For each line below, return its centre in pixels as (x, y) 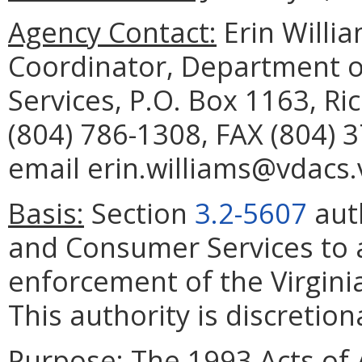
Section (139, 213)
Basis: (46, 213)
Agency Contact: (112, 32)
